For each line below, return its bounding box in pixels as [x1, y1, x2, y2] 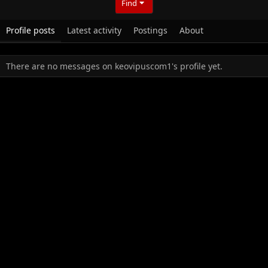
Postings [133, 24, 167, 36]
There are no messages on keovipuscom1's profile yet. [6, 60, 223, 72]
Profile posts [6, 24, 55, 36]
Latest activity [67, 24, 121, 36]
